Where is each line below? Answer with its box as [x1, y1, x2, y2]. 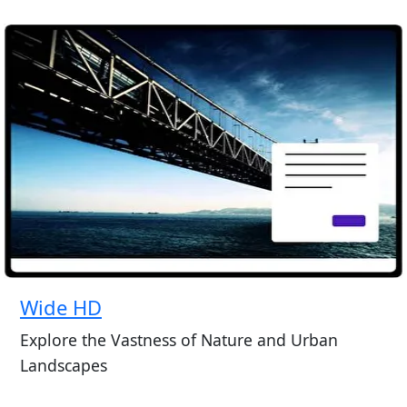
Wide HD [19, 293, 102, 321]
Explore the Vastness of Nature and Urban [19, 328, 338, 351]
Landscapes [19, 353, 107, 376]
